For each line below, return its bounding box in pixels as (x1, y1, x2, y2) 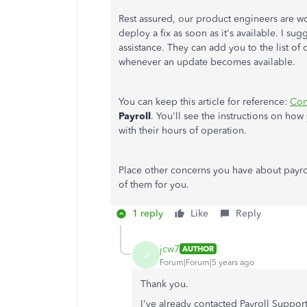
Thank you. (140, 278, 188, 290)
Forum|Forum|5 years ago (160, 257, 254, 267)
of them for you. (119, 179, 192, 191)
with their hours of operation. (119, 125, 249, 136)
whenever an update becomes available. (119, 56, 298, 68)
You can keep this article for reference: (119, 96, 290, 108)
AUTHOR (182, 244, 214, 254)
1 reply (132, 208, 163, 219)
